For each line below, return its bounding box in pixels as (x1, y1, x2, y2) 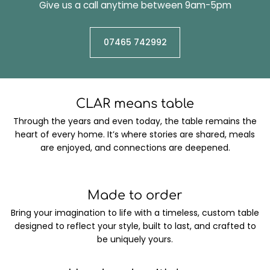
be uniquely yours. (97, 233, 173, 246)
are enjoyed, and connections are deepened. (40, 141, 230, 154)
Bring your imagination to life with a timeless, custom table (11, 207, 259, 219)
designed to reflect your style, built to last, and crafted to (14, 220, 256, 233)
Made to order (87, 188, 183, 203)
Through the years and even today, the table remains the (13, 115, 257, 127)
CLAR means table (76, 96, 194, 111)
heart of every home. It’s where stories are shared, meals (15, 128, 255, 140)
